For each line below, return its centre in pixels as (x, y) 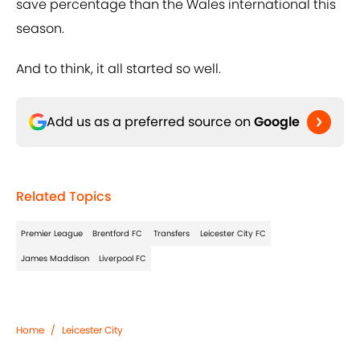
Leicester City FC (233, 234)
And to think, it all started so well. (119, 69)
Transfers (171, 234)
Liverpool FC (123, 259)
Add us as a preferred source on (150, 122)
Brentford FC (117, 234)
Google (277, 122)
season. (40, 29)
